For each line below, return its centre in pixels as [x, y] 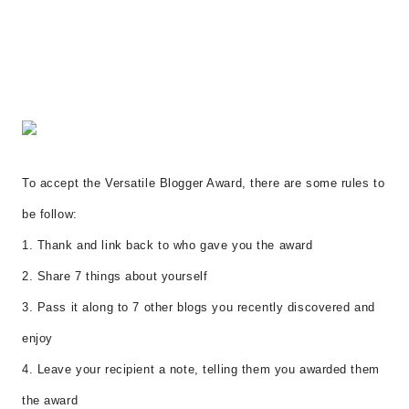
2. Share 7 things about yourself [115, 277]
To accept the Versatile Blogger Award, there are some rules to [204, 184]
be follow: [50, 215]
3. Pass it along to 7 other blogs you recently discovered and [199, 308]
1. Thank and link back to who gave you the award [168, 246]
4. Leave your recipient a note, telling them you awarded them [201, 370]
